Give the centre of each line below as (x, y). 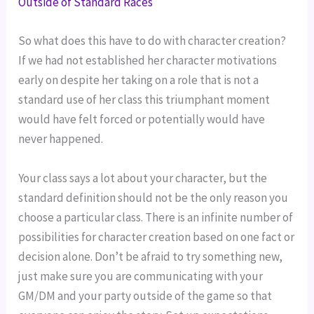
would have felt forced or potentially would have (142, 120)
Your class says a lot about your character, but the (143, 178)
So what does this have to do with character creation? (152, 41)
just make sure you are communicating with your (141, 276)
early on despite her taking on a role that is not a (139, 80)
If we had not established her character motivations (148, 61)
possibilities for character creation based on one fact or (157, 237)
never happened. (61, 139)
